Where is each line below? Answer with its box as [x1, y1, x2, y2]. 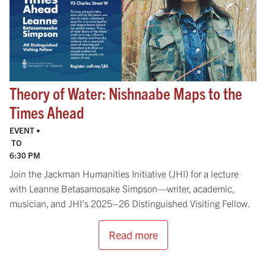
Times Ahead [9, 102, 84, 122]
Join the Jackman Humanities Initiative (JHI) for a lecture [9, 167, 239, 179]
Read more [108, 227, 158, 242]
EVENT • [9, 125, 42, 135]
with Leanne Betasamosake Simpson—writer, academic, [9, 182, 234, 194]
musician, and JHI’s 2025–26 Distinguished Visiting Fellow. [9, 197, 250, 209]
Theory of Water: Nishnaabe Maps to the [9, 83, 242, 103]
